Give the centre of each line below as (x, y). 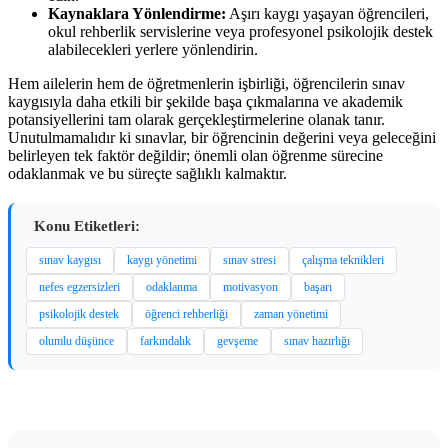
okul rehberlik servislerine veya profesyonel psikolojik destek (240, 31)
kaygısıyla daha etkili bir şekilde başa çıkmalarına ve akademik (205, 101)
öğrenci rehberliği (186, 314)
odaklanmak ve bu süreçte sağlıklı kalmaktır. (147, 173)
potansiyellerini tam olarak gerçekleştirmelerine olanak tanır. (196, 119)
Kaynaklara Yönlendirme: (137, 13)
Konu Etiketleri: (87, 226)
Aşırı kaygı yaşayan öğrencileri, (327, 13)
